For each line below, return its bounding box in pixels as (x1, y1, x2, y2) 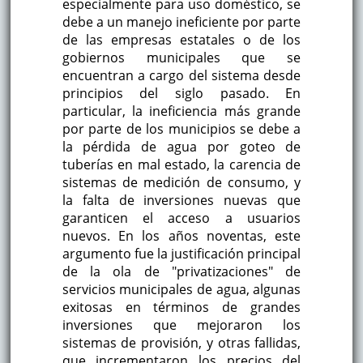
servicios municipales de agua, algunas (62, 280, 301, 299)
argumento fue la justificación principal (62, 245, 301, 263)
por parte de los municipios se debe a (62, 120, 301, 139)
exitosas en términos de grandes (62, 298, 301, 317)
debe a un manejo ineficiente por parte (62, 13, 301, 32)
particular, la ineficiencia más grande (62, 102, 301, 121)
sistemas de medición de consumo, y (62, 173, 301, 192)
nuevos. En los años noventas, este (62, 227, 301, 246)
